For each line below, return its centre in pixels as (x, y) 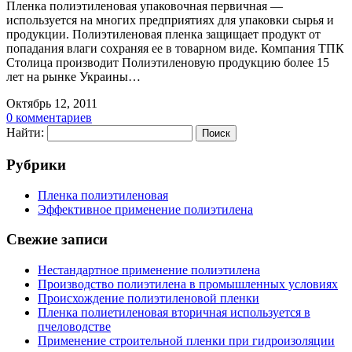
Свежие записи (57, 240)
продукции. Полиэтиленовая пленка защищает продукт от (163, 35)
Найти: (25, 133)
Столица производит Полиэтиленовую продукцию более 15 (168, 63)
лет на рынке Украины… (73, 77)
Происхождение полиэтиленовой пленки (148, 299)
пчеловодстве (74, 327)
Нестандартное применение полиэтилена (149, 270)
